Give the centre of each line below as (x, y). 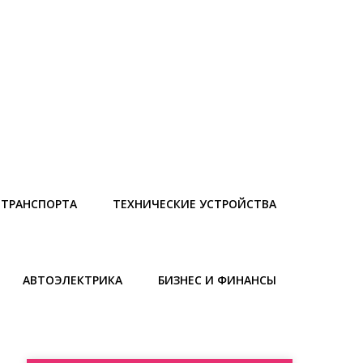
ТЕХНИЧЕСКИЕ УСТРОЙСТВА (194, 203)
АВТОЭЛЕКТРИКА (73, 280)
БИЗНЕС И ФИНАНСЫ (217, 280)
